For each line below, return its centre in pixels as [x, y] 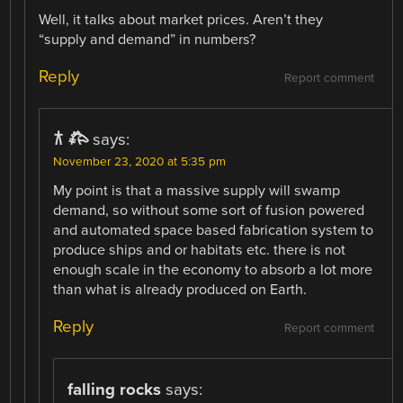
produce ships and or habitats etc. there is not [200, 251]
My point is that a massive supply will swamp [197, 191]
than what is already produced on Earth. [180, 290]
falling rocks [115, 390]
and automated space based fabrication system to [214, 231]
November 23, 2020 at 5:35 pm [140, 162]
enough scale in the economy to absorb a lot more [213, 270]
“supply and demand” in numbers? [148, 39]
